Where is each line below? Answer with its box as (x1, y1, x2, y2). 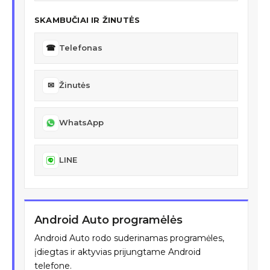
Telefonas (59, 43, 102, 53)
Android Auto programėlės (34, 213, 183, 227)
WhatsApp (59, 118, 104, 128)
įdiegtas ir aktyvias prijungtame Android (34, 246, 201, 257)
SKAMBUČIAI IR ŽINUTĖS (34, 14, 140, 25)
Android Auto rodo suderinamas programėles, (34, 232, 224, 243)
